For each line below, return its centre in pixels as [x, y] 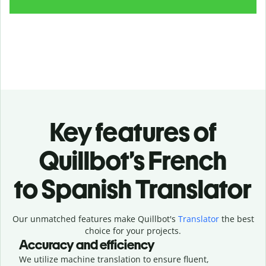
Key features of [133, 132]
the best [236, 218]
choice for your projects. [133, 230]
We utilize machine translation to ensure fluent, [114, 259]
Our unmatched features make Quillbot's [95, 218]
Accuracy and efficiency [87, 245]
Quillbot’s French [133, 160]
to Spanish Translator [133, 189]
